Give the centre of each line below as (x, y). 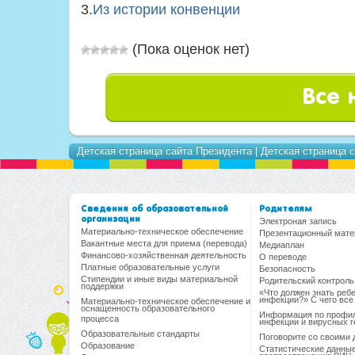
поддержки (102, 289)
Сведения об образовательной (155, 209)
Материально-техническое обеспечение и (166, 301)
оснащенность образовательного (148, 311)
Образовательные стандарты (140, 334)
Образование (108, 345)
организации (111, 219)
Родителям (286, 209)
